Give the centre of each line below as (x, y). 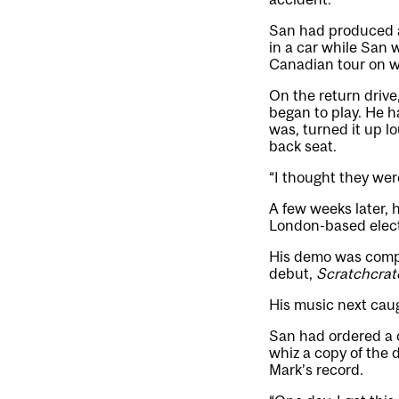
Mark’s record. (316, 370)
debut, (293, 273)
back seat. (303, 146)
